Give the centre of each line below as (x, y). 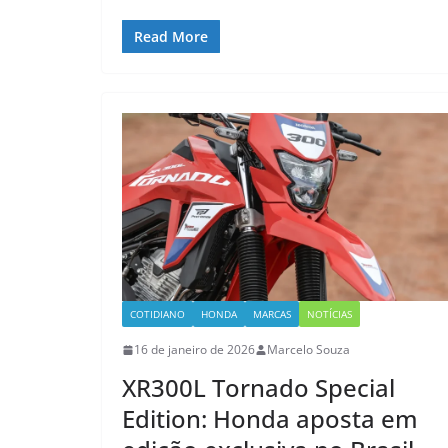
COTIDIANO (157, 314)
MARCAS (272, 314)
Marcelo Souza (308, 350)
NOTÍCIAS (329, 314)
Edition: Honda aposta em (270, 419)
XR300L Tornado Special (258, 388)
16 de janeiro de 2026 (194, 350)
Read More (171, 37)
